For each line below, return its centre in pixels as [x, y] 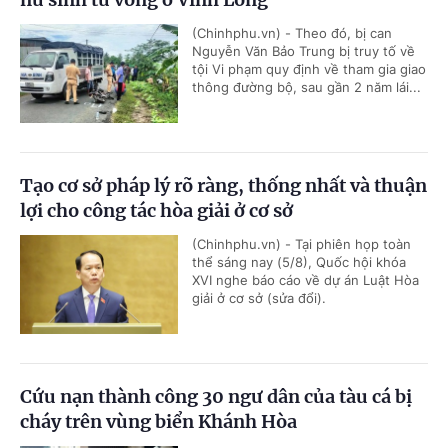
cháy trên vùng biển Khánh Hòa [158, 421]
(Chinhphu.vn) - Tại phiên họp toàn [301, 243]
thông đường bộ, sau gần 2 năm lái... [306, 86]
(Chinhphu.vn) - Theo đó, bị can [292, 32]
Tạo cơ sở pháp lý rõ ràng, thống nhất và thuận [223, 185]
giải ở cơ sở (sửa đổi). [259, 297]
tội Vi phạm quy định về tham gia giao [309, 68]
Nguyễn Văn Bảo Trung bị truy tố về [303, 50]
